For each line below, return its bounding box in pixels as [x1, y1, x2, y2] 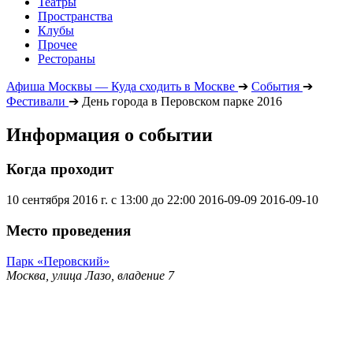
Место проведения [6, 221, 131, 239]
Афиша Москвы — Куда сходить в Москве [6, 79, 235, 93]
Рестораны [38, 51, 95, 65]
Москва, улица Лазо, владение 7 [6, 268, 174, 282]
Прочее [38, 37, 77, 51]
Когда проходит [6, 161, 113, 178]
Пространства [38, 9, 113, 23]
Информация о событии [6, 124, 213, 145]
